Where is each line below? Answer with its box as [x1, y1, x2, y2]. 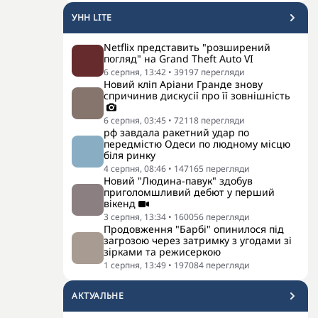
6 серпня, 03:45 [104, 114, 166, 126]
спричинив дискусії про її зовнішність [104, 89, 290, 102]
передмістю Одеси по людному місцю [104, 137, 290, 150]
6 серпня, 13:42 [104, 66, 166, 78]
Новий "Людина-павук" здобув [104, 174, 253, 187]
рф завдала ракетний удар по [104, 126, 249, 139]
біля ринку [104, 148, 155, 162]
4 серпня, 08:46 [104, 163, 166, 175]
